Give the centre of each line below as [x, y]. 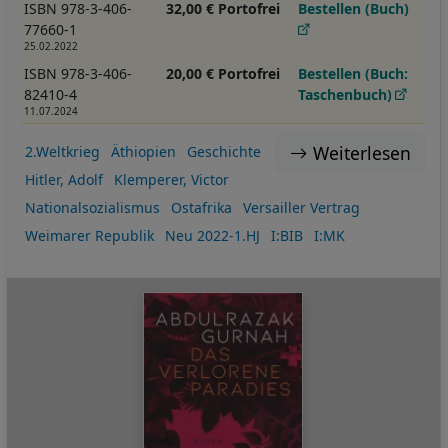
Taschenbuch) [345, 95]
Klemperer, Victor [171, 180]
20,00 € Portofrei [222, 74]
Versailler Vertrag [301, 208]
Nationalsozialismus [92, 208]
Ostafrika [201, 208]
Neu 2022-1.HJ [212, 236]
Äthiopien [143, 152]
